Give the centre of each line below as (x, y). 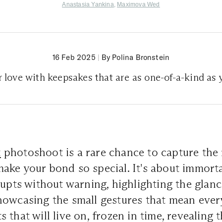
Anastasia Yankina (88, 5)
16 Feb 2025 (74, 57)
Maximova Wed (139, 5)
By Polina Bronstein (136, 57)
